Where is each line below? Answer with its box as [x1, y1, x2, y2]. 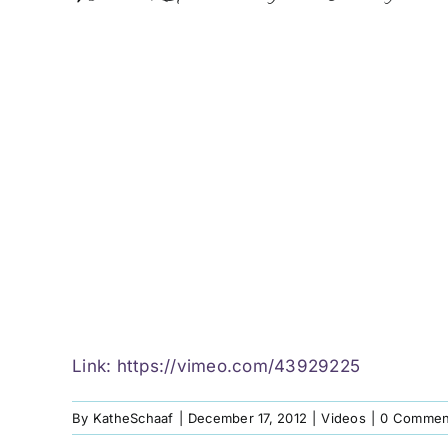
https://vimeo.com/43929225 [116, 355, 361, 376]
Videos [321, 409, 366, 426]
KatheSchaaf [92, 409, 174, 426]
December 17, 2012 [187, 409, 308, 426]
